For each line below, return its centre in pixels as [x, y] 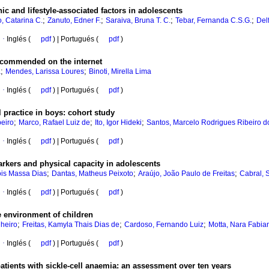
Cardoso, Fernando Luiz [164, 225]
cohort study [91, 113]
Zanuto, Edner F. [74, 21]
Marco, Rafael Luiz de [54, 123]
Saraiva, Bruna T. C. [138, 21]
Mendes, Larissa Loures [45, 72]
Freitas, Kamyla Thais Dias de [71, 225]
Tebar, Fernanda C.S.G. [213, 21]
